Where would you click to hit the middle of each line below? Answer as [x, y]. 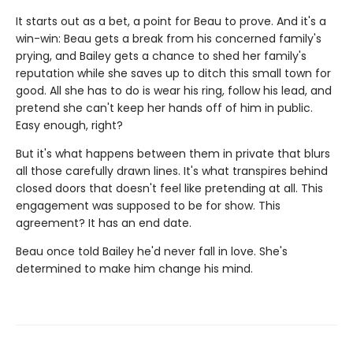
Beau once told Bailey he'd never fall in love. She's [152, 251]
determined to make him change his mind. [134, 268]
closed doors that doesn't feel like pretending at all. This [169, 188]
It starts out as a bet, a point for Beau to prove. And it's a [171, 21]
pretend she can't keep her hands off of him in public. [164, 108]
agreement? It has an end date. [104, 223]
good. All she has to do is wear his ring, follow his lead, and [174, 90]
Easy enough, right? [69, 125]
